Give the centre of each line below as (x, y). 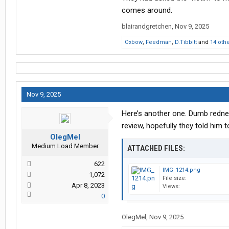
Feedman (159, 42)
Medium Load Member (65, 146)
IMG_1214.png (181, 170)
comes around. (147, 10)
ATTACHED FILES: (156, 148)
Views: (171, 187)
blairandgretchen (147, 27)
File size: (175, 178)
